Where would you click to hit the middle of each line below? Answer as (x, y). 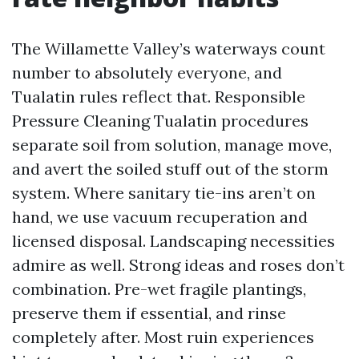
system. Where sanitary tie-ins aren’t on (164, 193)
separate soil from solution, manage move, (172, 145)
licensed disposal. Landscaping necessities (173, 241)
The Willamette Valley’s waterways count (169, 48)
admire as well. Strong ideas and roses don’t (178, 265)
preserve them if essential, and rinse (149, 313)
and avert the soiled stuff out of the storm (170, 169)
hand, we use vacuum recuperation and (160, 217)
